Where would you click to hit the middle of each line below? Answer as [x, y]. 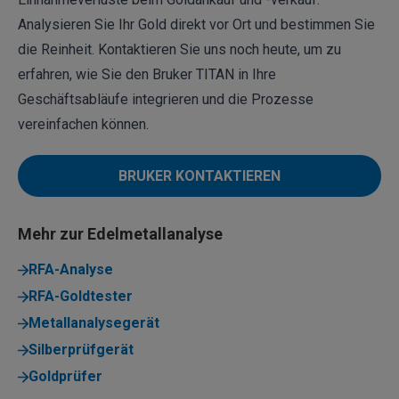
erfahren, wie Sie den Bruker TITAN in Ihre [147, 74]
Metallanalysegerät [94, 323]
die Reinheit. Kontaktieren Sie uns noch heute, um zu [179, 49]
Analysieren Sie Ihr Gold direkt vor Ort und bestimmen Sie [196, 24]
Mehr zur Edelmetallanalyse [120, 234]
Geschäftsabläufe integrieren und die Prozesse [166, 99]
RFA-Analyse [71, 270]
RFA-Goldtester [81, 297]
